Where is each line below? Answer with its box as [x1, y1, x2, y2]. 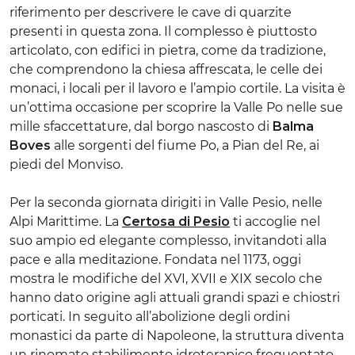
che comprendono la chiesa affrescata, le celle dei [10, 61, 323, 77]
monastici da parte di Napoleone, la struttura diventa [10, 327, 344, 343]
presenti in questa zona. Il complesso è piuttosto [10, 23, 317, 39]
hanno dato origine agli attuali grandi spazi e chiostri [10, 289, 340, 305]
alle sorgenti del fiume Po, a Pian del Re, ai [51, 137, 319, 153]
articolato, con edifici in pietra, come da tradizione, [10, 42, 326, 58]
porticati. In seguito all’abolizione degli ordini [10, 308, 290, 324]
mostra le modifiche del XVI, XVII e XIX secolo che [10, 270, 323, 286]
